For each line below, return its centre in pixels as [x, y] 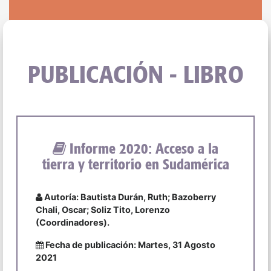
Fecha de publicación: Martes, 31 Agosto [129, 245]
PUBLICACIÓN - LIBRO [135, 74]
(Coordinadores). [72, 223]
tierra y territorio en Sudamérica [135, 164]
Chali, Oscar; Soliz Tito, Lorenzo [103, 210]
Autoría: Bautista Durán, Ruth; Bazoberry [129, 197]
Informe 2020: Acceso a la [142, 149]
